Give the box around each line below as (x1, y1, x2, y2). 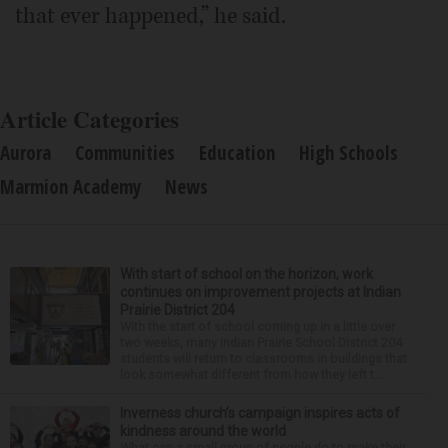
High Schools (299, 140, 398, 167)
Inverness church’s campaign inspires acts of (120, 405, 400, 422)
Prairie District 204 (120, 302, 235, 319)
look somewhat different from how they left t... (120, 367, 383, 383)
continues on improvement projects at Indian (120, 284, 401, 301)
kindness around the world (120, 423, 286, 440)
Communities (75, 140, 175, 167)
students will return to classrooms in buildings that (120, 351, 407, 367)
